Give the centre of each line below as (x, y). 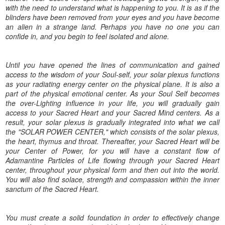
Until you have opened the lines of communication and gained (113, 65)
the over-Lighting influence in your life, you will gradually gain (113, 103)
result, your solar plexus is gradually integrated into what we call (113, 122)
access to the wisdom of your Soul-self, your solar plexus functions (113, 74)
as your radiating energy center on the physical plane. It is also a (113, 84)
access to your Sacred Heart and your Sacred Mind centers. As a (113, 112)
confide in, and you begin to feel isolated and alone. (87, 36)
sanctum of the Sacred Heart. (52, 189)
